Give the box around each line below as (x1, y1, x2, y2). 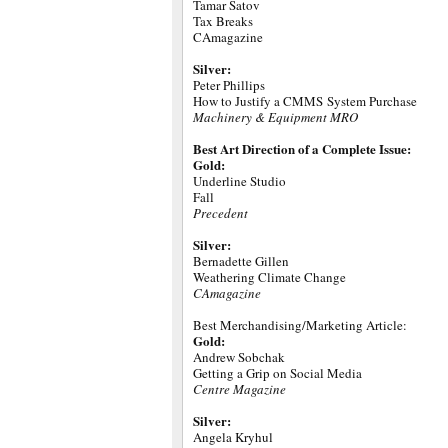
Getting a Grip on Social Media (193, 364, 362, 382)
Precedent (193, 204, 248, 222)
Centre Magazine (193, 380, 286, 398)
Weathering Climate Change (193, 268, 346, 286)
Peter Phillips (193, 76, 265, 94)
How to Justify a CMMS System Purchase (193, 92, 417, 110)
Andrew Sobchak (193, 348, 285, 366)
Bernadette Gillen (193, 252, 289, 270)
